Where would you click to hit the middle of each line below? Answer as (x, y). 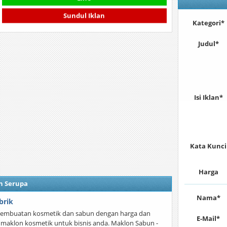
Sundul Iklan (84, 17)
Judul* (208, 44)
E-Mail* (209, 218)
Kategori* (208, 23)
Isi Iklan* (208, 97)
